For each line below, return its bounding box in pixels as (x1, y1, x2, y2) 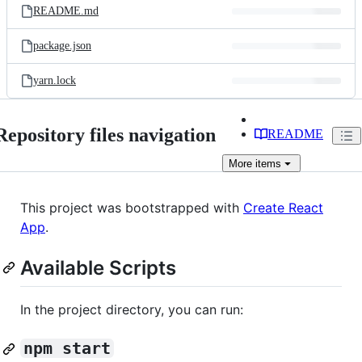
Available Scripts (20, 256, 176, 280)
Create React (243, 200, 323, 216)
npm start (23, 339, 111, 359)
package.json (33, 40, 91, 52)
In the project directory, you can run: (20, 301, 243, 318)
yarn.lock (33, 74, 76, 86)
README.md (33, 5, 99, 17)
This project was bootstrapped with (20, 200, 243, 216)
